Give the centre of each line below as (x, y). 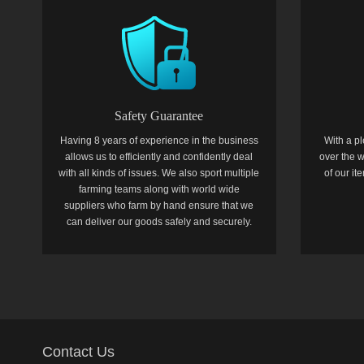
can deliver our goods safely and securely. (159, 222)
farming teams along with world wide (159, 189)
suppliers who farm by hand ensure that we (159, 206)
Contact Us (78, 352)
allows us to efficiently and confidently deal (159, 157)
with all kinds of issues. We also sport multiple (159, 173)
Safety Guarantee (159, 116)
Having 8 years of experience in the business (159, 141)
